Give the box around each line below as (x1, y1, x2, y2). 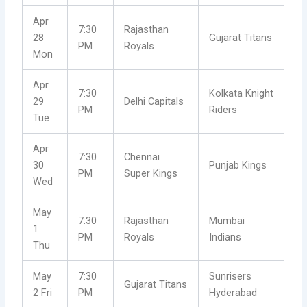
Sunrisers (209, 270, 252, 283)
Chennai (124, 151, 160, 164)
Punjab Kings (209, 159, 267, 172)
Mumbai (209, 214, 245, 228)
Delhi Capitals (124, 95, 184, 108)
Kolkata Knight (209, 87, 274, 100)
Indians (209, 231, 242, 244)
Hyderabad (209, 286, 258, 299)
